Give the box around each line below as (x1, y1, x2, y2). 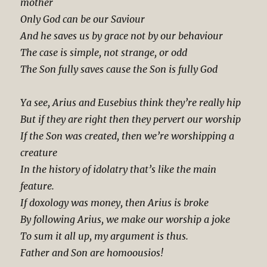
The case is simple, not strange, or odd (20, 46, 188, 59)
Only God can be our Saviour (20, 13, 145, 26)
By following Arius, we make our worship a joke (20, 213, 231, 226)
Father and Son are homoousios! (20, 247, 164, 259)
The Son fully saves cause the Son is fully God (20, 63, 218, 76)
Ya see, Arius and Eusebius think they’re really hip (20, 97, 241, 109)
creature (20, 147, 58, 159)
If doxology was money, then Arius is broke (20, 197, 209, 209)
